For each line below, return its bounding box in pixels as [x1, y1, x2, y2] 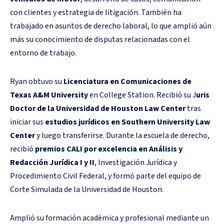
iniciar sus [10, 116, 45, 127]
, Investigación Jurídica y [94, 156, 177, 168]
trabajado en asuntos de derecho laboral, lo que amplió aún [10, 20, 211, 31]
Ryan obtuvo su [10, 75, 63, 87]
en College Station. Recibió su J [88, 89, 196, 100]
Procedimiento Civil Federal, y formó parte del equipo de [10, 170, 201, 181]
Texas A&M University [10, 89, 88, 100]
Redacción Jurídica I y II [10, 156, 94, 168]
